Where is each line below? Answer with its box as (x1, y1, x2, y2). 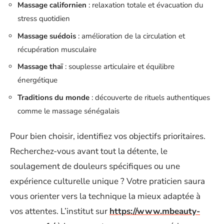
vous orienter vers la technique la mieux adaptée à (10, 190, 200, 202)
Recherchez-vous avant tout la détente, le (10, 145, 167, 157)
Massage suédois (17, 30, 76, 41)
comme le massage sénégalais (17, 105, 119, 116)
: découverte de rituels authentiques (89, 92, 210, 102)
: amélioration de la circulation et (76, 30, 185, 41)
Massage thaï (17, 61, 63, 71)
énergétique (17, 75, 57, 85)
